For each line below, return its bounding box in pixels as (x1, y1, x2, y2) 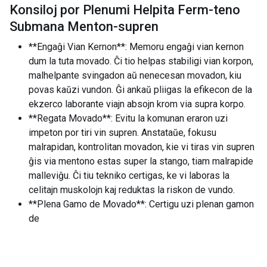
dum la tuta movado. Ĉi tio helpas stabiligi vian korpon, (29, 55, 253, 67)
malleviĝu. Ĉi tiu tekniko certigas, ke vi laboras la (29, 170, 229, 181)
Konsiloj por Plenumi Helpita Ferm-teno (10, 2, 240, 17)
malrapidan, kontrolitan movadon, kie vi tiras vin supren (29, 141, 254, 153)
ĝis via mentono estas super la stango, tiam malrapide (29, 156, 253, 167)
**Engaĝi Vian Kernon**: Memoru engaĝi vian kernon (29, 41, 244, 52)
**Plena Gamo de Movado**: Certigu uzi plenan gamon (29, 198, 254, 210)
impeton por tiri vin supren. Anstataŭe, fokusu (29, 127, 216, 138)
